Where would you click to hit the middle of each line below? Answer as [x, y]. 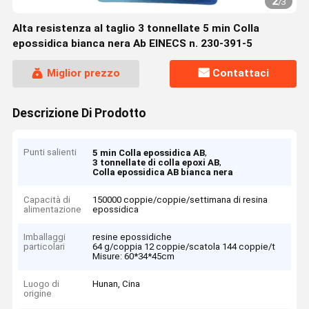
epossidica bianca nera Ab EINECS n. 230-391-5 [132, 43]
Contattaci [241, 73]
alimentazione [53, 209]
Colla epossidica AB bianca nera [163, 172]
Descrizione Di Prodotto [79, 113]
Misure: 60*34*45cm [134, 256]
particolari [44, 246]
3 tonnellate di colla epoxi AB [156, 163]
